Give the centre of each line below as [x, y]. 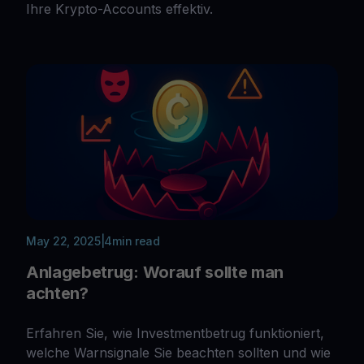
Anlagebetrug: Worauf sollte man [155, 272]
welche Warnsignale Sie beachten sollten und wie [178, 352]
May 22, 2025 [63, 240]
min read [136, 240]
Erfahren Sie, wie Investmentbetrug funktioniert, [175, 333]
